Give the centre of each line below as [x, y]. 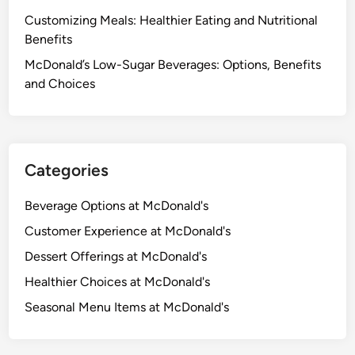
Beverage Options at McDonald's [117, 205]
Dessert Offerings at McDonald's [116, 256]
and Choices [60, 83]
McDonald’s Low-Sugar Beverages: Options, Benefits [173, 64]
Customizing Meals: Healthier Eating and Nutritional [172, 20]
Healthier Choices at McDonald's [118, 281]
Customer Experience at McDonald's [128, 231]
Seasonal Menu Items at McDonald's [127, 307]
